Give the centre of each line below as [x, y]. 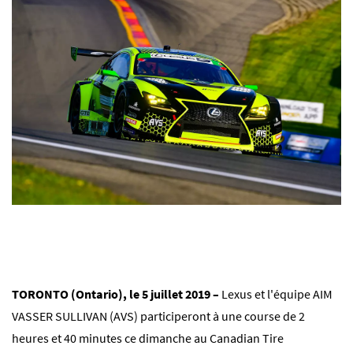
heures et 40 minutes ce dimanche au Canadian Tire [148, 338]
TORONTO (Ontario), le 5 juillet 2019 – [117, 294]
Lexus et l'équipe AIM [277, 294]
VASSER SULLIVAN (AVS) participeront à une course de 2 [158, 316]
